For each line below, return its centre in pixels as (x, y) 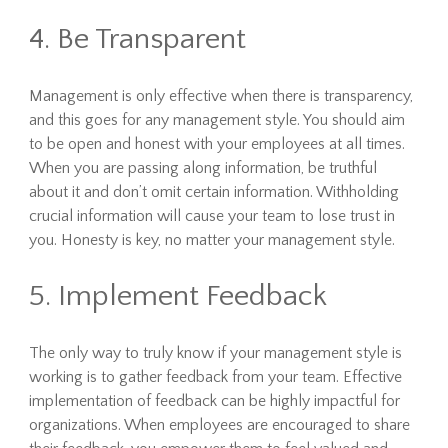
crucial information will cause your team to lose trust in (211, 216)
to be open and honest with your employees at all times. (216, 144)
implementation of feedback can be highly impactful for (214, 401)
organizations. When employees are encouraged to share (219, 425)
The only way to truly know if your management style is (215, 353)
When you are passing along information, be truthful (202, 168)
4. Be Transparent (137, 39)
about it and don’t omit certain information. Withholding (213, 192)
